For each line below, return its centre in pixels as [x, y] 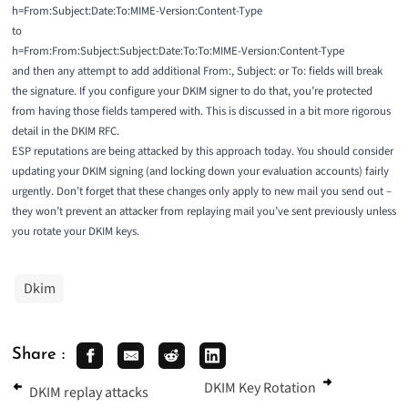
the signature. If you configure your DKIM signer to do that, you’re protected [192, 92]
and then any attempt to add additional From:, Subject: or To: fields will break [197, 71]
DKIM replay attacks [88, 393]
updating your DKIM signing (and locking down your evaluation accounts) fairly [200, 172]
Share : [38, 355]
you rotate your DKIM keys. [75, 232]
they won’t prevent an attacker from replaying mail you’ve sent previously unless [204, 212]
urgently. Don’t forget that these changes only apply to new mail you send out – [201, 192]
